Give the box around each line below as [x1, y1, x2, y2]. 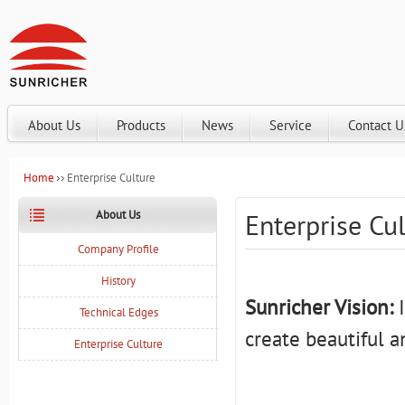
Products [117, 117, 165, 134]
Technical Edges [79, 305, 158, 320]
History [101, 273, 136, 288]
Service [269, 117, 312, 134]
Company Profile [78, 241, 159, 257]
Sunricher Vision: [245, 294, 393, 320]
